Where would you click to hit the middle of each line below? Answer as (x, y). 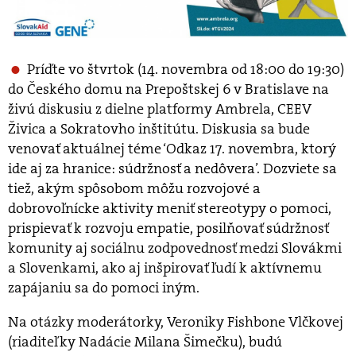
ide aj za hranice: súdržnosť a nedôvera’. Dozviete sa (172, 168)
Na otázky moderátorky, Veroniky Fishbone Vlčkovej (176, 321)
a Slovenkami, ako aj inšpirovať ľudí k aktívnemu (165, 267)
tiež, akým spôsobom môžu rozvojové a (134, 188)
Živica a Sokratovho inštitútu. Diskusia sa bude (159, 128)
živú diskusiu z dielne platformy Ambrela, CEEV (160, 108)
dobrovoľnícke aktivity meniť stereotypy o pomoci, (170, 208)
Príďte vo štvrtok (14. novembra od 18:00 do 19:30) (186, 69)
